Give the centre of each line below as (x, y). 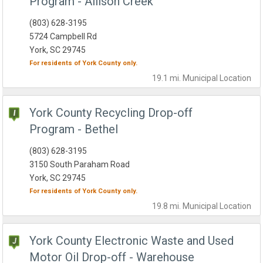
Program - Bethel (74, 129)
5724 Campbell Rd (63, 37)
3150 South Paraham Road (80, 165)
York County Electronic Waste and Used (132, 241)
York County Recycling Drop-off (111, 113)
